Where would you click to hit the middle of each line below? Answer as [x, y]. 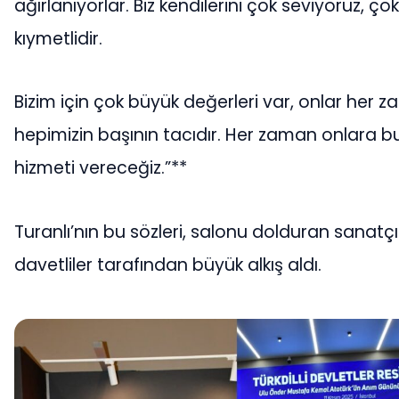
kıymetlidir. [58, 38]
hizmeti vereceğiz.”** [101, 168]
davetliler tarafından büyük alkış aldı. [168, 265]
